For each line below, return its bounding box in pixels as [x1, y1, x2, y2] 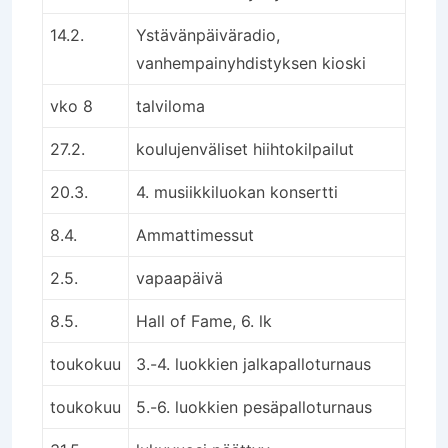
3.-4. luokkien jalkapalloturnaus [136, 353, 371, 374]
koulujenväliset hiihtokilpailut [136, 138, 354, 159]
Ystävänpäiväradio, [136, 24, 280, 45]
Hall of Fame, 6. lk [136, 310, 272, 331]
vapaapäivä [136, 267, 223, 288]
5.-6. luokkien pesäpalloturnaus [136, 396, 372, 417]
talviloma [136, 95, 205, 116]
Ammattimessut [136, 224, 254, 245]
